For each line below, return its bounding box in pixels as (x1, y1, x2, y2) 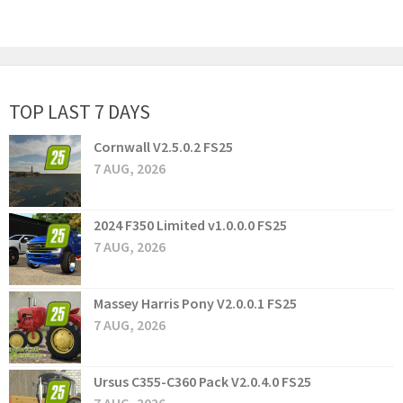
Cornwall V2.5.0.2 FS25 (94, 138, 233, 157)
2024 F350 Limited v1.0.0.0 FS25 (94, 216, 287, 235)
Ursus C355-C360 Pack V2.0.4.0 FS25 (94, 372, 311, 391)
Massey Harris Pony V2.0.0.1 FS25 (94, 294, 297, 313)
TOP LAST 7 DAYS (9, 99, 150, 125)
